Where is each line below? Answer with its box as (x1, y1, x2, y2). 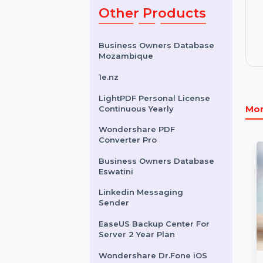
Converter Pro (106, 204, 169, 215)
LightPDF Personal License (106, 159, 226, 170)
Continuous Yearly (106, 170, 187, 181)
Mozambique (106, 114, 165, 125)
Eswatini (106, 238, 144, 249)
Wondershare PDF (106, 193, 188, 204)
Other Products (106, 64, 222, 82)
